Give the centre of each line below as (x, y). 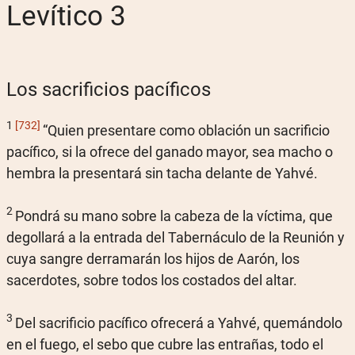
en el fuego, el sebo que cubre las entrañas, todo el (165, 344)
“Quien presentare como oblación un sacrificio (186, 130)
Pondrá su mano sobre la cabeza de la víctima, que (174, 216)
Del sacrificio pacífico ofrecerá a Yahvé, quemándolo (179, 323)
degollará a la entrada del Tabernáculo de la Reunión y (176, 237)
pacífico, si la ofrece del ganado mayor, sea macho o (170, 151)
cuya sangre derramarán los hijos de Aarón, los (153, 258)
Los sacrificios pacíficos (109, 89)
